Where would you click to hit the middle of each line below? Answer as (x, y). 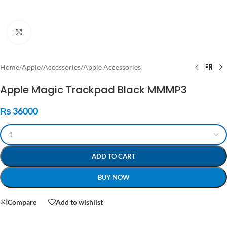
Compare (22, 202)
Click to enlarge (53, 32)
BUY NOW (113, 177)
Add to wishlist (79, 202)
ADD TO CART (113, 156)
